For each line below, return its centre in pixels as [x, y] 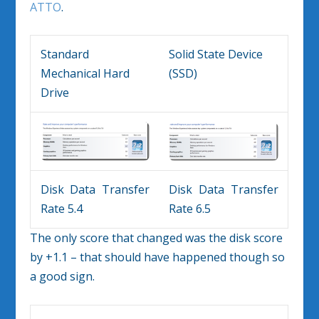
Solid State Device [216, 54]
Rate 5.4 [62, 209]
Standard [65, 54]
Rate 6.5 [190, 209]
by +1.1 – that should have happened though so [158, 257]
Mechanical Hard [85, 74]
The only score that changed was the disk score [157, 238]
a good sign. [63, 277]
